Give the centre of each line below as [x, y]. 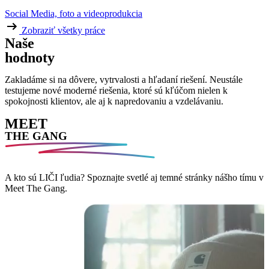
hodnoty [30, 58]
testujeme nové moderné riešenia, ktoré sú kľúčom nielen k [116, 91]
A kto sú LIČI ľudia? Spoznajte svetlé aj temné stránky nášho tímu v [134, 178]
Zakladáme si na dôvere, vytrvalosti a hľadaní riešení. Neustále [124, 80]
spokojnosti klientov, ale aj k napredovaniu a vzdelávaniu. [114, 101]
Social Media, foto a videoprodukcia [74, 14]
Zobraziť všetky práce [63, 31]
